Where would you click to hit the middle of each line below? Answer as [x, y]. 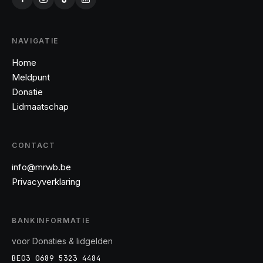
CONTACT [34, 145]
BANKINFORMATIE [51, 220]
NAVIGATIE [36, 41]
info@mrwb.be [41, 167]
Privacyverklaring [46, 182]
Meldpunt [31, 77]
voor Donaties [39, 241]
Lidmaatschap [40, 107]
